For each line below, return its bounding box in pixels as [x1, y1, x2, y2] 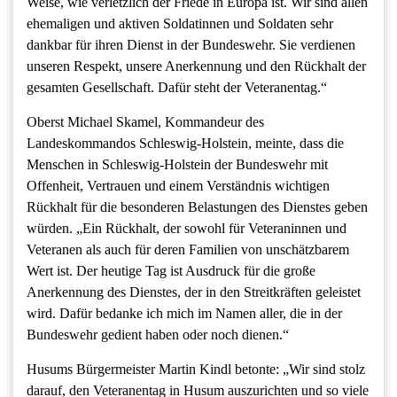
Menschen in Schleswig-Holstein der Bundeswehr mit [27, 156, 328, 172]
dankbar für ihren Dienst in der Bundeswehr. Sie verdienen [27, 36, 355, 52]
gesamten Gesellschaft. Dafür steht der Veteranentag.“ [27, 79, 327, 95]
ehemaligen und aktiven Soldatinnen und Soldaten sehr [27, 15, 333, 31]
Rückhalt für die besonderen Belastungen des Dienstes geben [27, 198, 368, 214]
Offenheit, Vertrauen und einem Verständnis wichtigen [27, 177, 330, 193]
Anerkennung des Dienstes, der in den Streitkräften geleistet [27, 284, 361, 300]
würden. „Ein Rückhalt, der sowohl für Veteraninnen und [27, 220, 346, 236]
